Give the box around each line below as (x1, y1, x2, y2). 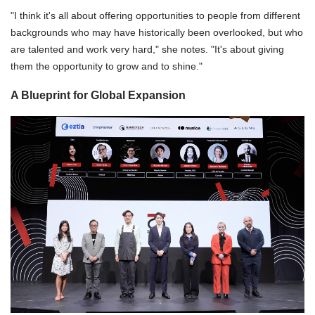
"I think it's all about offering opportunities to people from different (11, 9, 300, 21)
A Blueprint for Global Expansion (11, 89, 186, 101)
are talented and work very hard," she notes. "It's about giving (11, 43, 284, 55)
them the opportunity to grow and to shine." (11, 60, 202, 72)
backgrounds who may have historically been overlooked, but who (11, 26, 303, 38)
